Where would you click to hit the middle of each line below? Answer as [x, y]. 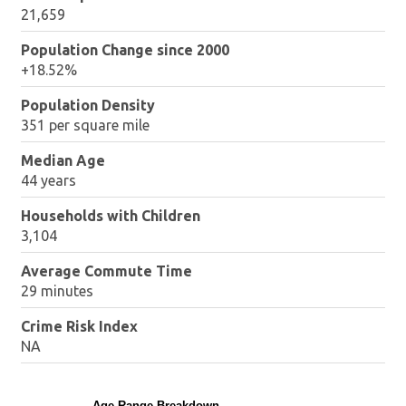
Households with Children [111, 216]
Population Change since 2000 [126, 50]
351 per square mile [86, 126]
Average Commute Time [107, 271]
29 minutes [58, 291]
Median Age [63, 161]
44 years [49, 181]
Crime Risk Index [80, 327]
